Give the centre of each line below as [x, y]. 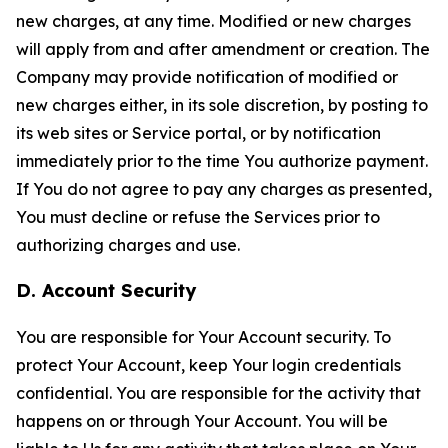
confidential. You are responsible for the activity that [218, 393]
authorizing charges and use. [128, 245]
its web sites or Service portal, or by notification [198, 133]
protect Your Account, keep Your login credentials [208, 365]
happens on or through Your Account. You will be [202, 421]
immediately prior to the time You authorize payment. [222, 161]
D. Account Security [106, 290]
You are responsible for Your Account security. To [203, 337]
